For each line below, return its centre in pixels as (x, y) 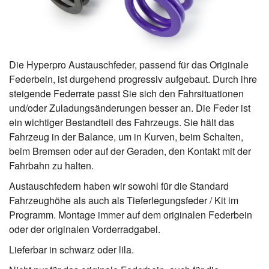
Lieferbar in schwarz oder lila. (71, 249)
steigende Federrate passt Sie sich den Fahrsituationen (126, 93)
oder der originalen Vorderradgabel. (85, 229)
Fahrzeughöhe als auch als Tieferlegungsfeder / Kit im (124, 200)
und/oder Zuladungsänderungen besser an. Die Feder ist (130, 107)
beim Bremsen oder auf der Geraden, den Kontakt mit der (130, 151)
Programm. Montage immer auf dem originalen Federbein (131, 214)
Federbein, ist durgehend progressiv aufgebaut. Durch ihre (133, 79)
